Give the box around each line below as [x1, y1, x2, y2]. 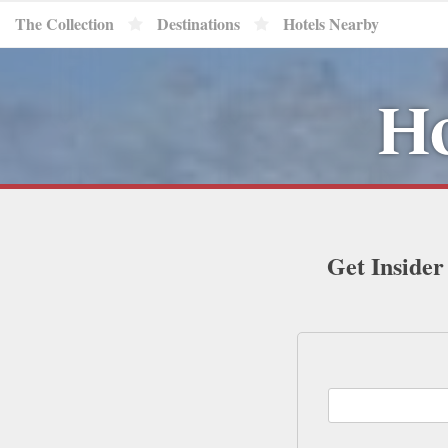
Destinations [157, 12, 240, 35]
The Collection [15, 12, 114, 35]
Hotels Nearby [283, 12, 379, 35]
